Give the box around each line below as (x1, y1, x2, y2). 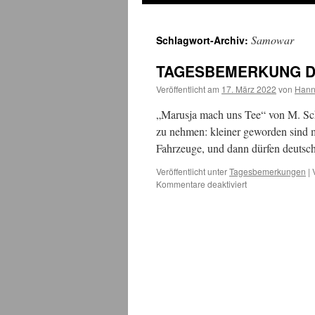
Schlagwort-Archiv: (156, 33, 251, 47)
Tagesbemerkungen (229, 165, 306, 177)
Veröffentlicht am (156, 83, 219, 95)
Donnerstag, (246, 202, 293, 214)
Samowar (251, 32, 294, 47)
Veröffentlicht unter (156, 165, 227, 177)
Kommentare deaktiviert (156, 178, 247, 190)
